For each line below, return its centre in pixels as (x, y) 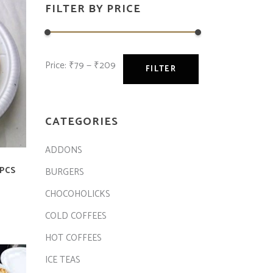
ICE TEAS (62, 260)
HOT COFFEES (73, 238)
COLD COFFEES (76, 216)
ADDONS (63, 150)
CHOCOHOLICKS (77, 194)
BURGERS (64, 172)
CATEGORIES (81, 122)
